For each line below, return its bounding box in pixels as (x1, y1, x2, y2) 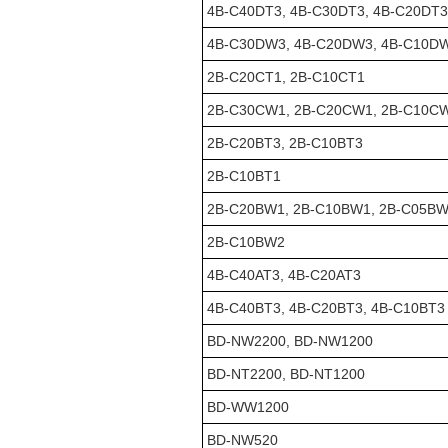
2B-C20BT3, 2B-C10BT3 (207, 135, 363, 151)
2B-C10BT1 (207, 168, 281, 184)
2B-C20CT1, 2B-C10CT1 (207, 69, 365, 85)
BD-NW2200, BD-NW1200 (207, 333, 373, 349)
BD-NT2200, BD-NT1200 (207, 366, 365, 382)
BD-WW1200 (207, 399, 289, 415)
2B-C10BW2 (207, 234, 285, 250)
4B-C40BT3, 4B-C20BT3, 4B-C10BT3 (207, 300, 445, 316)
